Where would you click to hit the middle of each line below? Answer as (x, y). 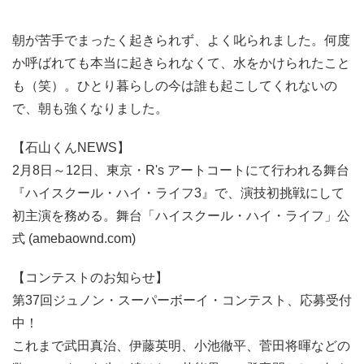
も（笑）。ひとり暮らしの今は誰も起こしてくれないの (175, 86)
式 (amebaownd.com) (74, 239)
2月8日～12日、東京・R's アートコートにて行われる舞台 (181, 171)
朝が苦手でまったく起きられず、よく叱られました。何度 (181, 41)
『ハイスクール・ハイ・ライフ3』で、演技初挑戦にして (178, 193)
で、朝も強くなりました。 (90, 109)
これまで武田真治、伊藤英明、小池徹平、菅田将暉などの (181, 346)
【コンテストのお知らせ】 (90, 278)
